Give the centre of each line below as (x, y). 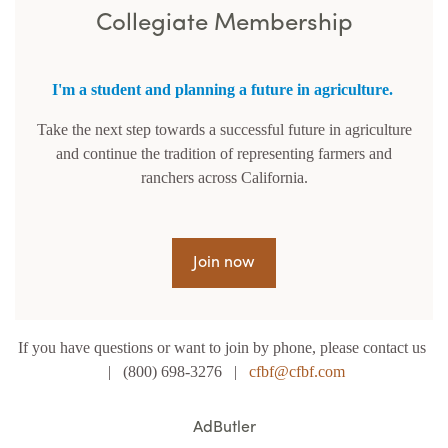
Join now (224, 262)
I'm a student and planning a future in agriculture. (222, 89)
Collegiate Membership (224, 23)
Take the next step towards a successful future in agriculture (224, 129)
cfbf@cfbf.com (296, 371)
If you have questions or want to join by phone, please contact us (224, 347)
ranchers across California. (224, 177)
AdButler (224, 427)
